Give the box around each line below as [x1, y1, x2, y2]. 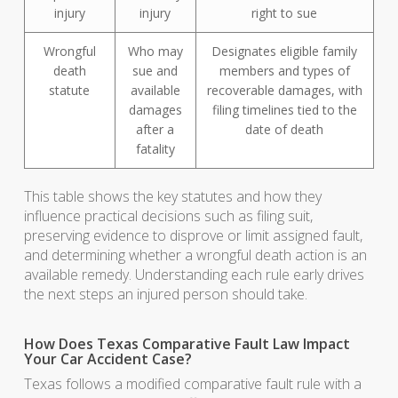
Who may [127, 43, 183, 60]
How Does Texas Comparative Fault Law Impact [23, 334, 350, 354]
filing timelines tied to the [211, 101, 357, 118]
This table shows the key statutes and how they [23, 187, 322, 206]
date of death [245, 121, 324, 138]
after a [136, 121, 175, 138]
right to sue [251, 4, 318, 21]
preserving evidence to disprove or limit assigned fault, [23, 226, 362, 245]
